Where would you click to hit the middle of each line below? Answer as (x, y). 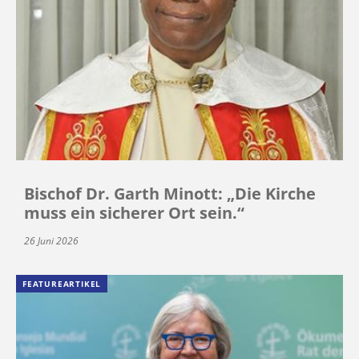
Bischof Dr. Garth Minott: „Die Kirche (170, 193)
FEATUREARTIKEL (62, 283)
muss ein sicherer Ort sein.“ (134, 212)
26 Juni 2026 (51, 240)
